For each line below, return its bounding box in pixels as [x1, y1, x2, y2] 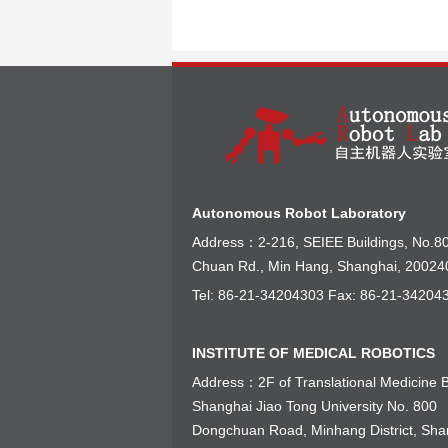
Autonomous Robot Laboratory [192, 204, 406, 221]
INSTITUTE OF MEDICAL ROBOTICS [192, 344, 435, 361]
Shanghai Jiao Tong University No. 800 [192, 397, 437, 414]
